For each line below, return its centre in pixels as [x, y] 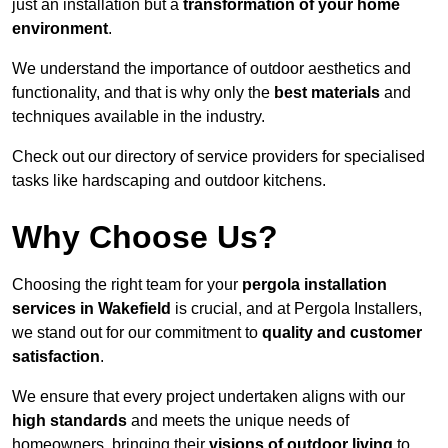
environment [60, 29]
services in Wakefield [91, 309]
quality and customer [342, 333]
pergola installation [314, 285]
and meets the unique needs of [238, 421]
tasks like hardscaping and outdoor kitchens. [169, 181]
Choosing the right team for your [127, 285]
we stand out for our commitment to [137, 333]
